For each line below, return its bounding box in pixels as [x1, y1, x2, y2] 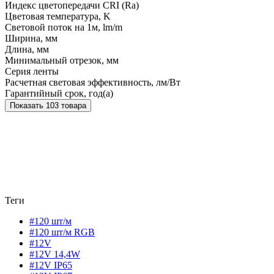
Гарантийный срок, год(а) [5, 88, 113, 99]
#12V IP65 [29, 260, 72, 271]
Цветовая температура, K [5, 11, 111, 22]
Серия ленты [5, 66, 59, 77]
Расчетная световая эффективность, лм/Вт [5, 77, 180, 88]
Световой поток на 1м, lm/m [5, 22, 122, 33]
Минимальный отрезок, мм [5, 55, 119, 66]
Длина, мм [5, 44, 49, 55]
